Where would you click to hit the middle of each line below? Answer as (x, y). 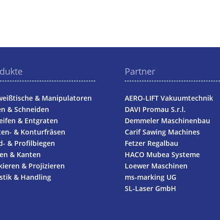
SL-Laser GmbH (150, 188)
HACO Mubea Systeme (162, 154)
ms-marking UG (150, 177)
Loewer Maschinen (156, 165)
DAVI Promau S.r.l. (155, 109)
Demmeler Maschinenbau (167, 120)
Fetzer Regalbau (151, 143)
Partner (140, 71)
